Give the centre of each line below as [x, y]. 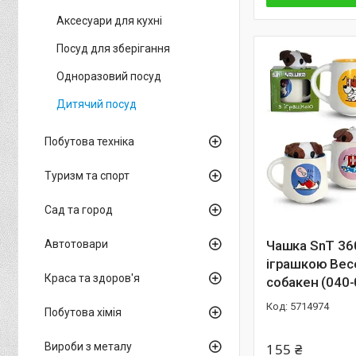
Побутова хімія [83, 312]
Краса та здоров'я [92, 278]
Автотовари [76, 244]
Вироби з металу [88, 346]
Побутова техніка [89, 141]
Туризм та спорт [87, 176]
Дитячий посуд [97, 104]
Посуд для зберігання [113, 48]
